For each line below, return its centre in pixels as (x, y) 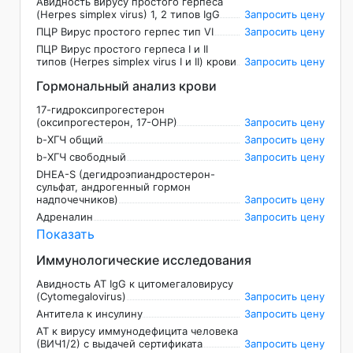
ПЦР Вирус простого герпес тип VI (125, 32)
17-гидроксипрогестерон (100, 110)
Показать (65, 234)
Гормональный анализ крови (126, 86)
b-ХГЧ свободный (81, 157)
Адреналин (65, 217)
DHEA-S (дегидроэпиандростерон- (126, 175)
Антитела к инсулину (89, 314)
